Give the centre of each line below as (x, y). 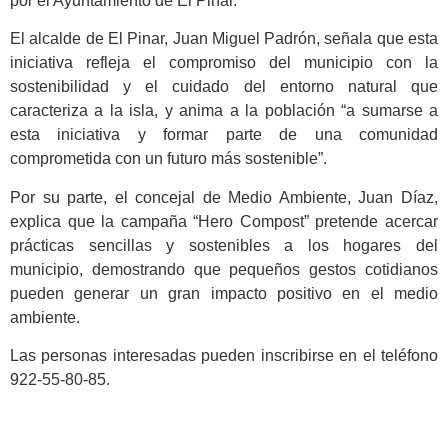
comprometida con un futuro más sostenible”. (168, 159)
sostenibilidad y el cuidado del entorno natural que (224, 87)
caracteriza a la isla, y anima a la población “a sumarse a (224, 111)
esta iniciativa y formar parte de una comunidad (224, 135)
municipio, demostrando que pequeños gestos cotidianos (224, 269)
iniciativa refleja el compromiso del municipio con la (224, 63)
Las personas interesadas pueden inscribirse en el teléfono (224, 356)
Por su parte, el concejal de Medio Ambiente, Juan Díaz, (224, 197)
